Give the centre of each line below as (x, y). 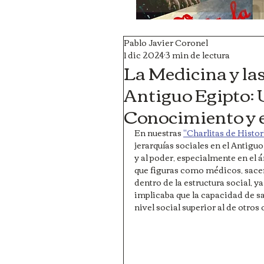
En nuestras (159, 133)
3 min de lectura (198, 55)
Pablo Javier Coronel (166, 42)
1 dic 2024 (144, 55)
